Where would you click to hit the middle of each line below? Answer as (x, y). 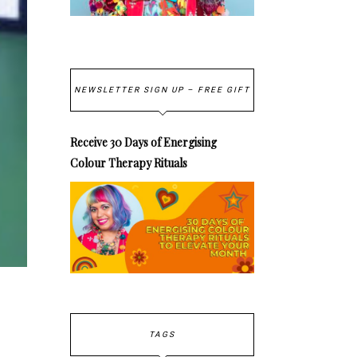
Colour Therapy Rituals (129, 163)
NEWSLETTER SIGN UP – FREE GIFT (162, 90)
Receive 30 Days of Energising (144, 142)
